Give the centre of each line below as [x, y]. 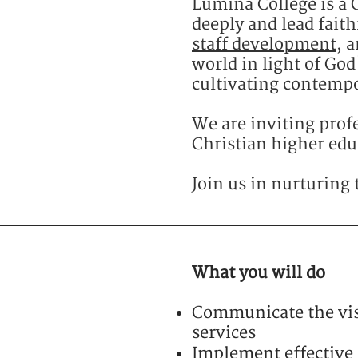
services [224, 333]
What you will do [259, 273]
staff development [264, 44]
